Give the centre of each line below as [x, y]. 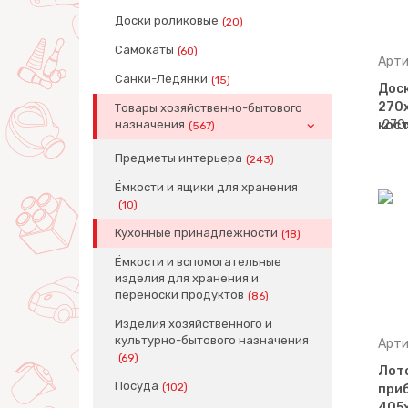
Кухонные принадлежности [196, 233]
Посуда [137, 386]
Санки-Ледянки [161, 79]
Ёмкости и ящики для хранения [206, 187]
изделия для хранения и [187, 278]
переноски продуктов [179, 295]
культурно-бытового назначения [212, 340]
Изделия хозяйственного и [194, 324]
